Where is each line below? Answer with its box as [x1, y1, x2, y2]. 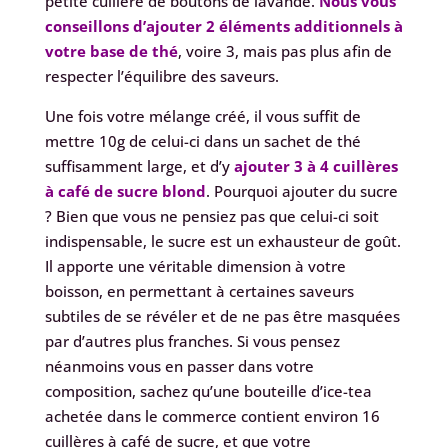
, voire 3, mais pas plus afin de [177, 41, 392, 62]
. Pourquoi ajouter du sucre [205, 181, 398, 202]
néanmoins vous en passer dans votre [44, 356, 314, 377]
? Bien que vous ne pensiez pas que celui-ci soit [44, 206, 379, 227]
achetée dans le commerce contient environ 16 [44, 406, 380, 427]
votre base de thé [44, 41, 178, 62]
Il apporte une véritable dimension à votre [44, 256, 346, 277]
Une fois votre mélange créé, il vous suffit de [44, 106, 361, 127]
